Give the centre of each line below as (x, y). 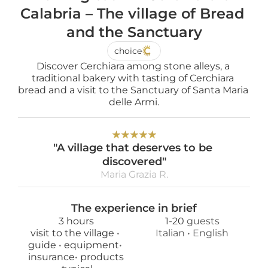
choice (128, 51)
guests (202, 221)
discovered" (134, 162)
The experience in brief (134, 208)
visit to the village (73, 233)
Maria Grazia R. (134, 174)
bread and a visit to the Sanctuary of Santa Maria (133, 90)
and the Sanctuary (134, 32)
